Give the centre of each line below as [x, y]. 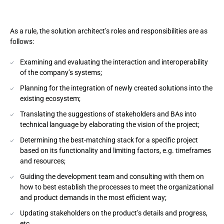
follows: [22, 41]
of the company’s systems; [61, 72]
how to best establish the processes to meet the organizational [117, 187]
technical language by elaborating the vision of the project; [110, 124]
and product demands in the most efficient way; [93, 197]
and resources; [43, 161]
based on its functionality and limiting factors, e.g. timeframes [115, 150]
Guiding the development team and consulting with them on [112, 176]
